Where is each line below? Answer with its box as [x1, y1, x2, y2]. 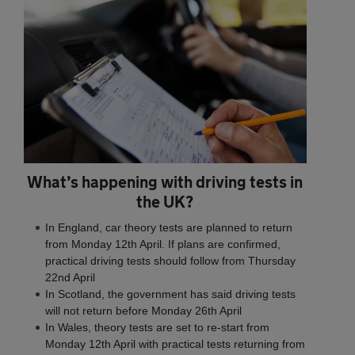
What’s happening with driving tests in [27, 172, 303, 191]
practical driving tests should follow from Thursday [45, 254, 296, 267]
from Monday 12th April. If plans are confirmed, [45, 237, 281, 250]
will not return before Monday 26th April [45, 303, 242, 317]
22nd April [45, 270, 95, 284]
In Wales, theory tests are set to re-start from [45, 320, 269, 334]
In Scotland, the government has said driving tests [45, 287, 296, 300]
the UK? [136, 192, 194, 211]
